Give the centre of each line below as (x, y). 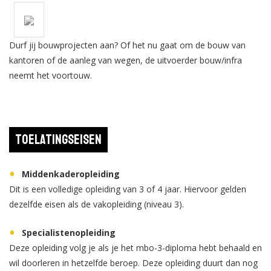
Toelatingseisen (58, 140)
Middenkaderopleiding (71, 174)
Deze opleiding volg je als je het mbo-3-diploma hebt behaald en (135, 248)
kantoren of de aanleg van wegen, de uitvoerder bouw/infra (126, 60)
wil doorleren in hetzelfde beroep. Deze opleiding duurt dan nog (133, 263)
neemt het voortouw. (51, 75)
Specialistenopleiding (69, 233)
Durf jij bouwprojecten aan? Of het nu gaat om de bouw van (127, 45)
